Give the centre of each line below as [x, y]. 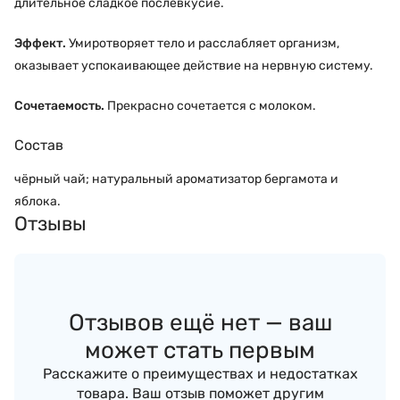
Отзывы [50, 223]
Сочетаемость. [59, 105]
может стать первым [200, 350]
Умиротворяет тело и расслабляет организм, [203, 43]
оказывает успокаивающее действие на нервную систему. [194, 65]
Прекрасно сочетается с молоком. [210, 105]
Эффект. [40, 43]
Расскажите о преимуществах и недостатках [200, 373]
